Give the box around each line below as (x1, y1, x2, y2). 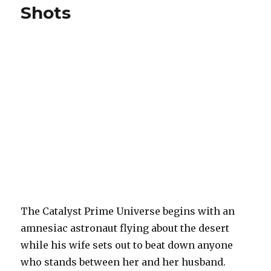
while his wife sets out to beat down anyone (21, 239, 233, 252)
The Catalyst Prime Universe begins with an (21, 205, 235, 218)
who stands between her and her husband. (21, 256, 226, 269)
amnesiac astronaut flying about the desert (21, 222, 230, 235)
